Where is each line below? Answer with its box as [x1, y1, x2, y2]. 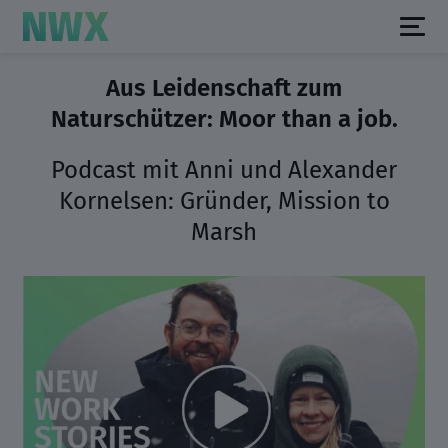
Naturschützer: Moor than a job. [50, 105, 398, 133]
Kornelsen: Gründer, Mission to [58, 187, 390, 215]
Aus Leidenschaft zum [106, 74, 342, 102]
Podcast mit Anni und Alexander [51, 156, 397, 184]
